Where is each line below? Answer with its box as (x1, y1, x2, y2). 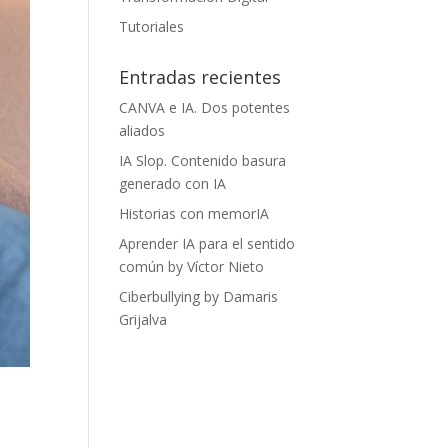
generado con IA (119, 174, 227, 193)
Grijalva (119, 310, 168, 329)
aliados (119, 121, 166, 140)
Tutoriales (119, 17, 185, 36)
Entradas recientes (119, 65, 282, 89)
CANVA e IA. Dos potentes (119, 98, 291, 117)
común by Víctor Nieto (119, 257, 265, 276)
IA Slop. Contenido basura (119, 151, 287, 170)
